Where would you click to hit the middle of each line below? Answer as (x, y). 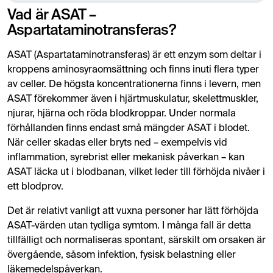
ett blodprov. (35, 187)
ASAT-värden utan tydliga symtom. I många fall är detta (129, 226)
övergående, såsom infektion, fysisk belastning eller (122, 255)
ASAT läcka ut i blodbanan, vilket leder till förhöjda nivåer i (136, 172)
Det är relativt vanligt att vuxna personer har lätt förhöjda (133, 211)
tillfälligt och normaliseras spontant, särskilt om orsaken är (136, 240)
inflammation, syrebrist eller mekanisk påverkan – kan (126, 158)
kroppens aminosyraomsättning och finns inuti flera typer (133, 70)
